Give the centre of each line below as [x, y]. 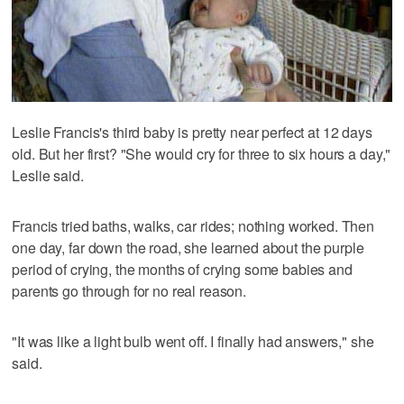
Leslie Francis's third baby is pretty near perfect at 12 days [192, 133]
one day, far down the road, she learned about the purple [188, 248]
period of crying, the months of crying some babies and [182, 270]
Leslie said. [48, 176]
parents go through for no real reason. [129, 291]
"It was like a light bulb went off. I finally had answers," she [193, 342]
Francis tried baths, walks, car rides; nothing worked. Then [193, 226]
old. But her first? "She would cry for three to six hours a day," [202, 154]
